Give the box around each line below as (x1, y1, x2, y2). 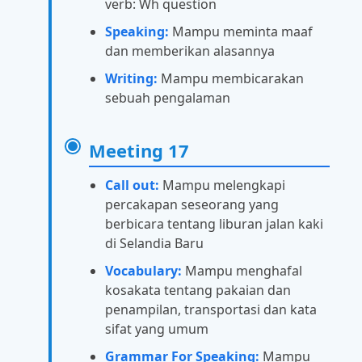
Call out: (105, 175, 159, 194)
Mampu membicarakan (158, 69, 304, 87)
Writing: (105, 69, 158, 87)
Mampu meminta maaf (169, 22, 313, 40)
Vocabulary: (105, 261, 182, 280)
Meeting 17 (89, 137, 189, 162)
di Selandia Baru (105, 234, 204, 252)
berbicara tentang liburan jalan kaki (105, 214, 323, 233)
